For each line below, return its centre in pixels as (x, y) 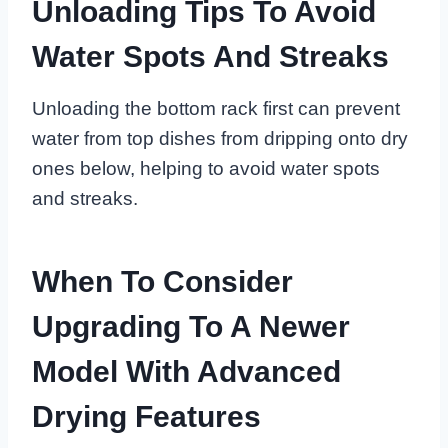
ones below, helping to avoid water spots (206, 169)
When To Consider (162, 282)
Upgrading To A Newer (191, 327)
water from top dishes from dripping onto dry (220, 139)
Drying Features (146, 417)
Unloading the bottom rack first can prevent (216, 109)
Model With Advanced (186, 372)
